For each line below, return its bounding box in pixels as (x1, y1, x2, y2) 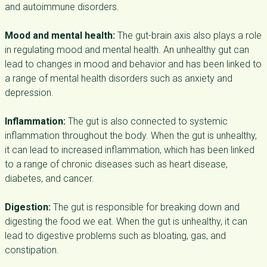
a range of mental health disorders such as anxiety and (5, 73, 232, 84)
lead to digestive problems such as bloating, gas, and (5, 230, 226, 241)
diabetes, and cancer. (5, 173, 94, 184)
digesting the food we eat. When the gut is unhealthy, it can (5, 216, 247, 227)
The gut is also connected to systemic (66, 116, 228, 127)
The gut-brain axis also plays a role (115, 30, 262, 41)
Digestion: (5, 201, 51, 213)
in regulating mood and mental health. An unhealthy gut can (5, 44, 249, 55)
